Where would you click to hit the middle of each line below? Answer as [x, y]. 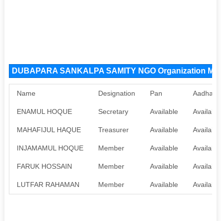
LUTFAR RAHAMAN [48, 184]
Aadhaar [206, 93]
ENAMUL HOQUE [44, 111]
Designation [116, 93]
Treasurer [113, 129]
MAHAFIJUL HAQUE [49, 129]
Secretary [113, 111]
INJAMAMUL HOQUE [50, 148]
